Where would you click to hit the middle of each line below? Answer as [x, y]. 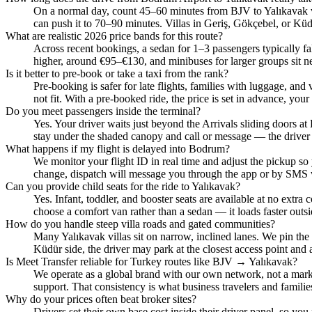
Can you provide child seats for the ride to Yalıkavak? [123, 187]
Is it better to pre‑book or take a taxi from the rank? [117, 74]
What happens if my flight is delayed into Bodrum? [118, 149]
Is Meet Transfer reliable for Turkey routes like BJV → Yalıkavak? [151, 262]
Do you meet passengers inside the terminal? [103, 111]
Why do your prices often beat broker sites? [101, 299]
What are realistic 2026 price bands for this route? [114, 36]
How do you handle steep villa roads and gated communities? [140, 224]
